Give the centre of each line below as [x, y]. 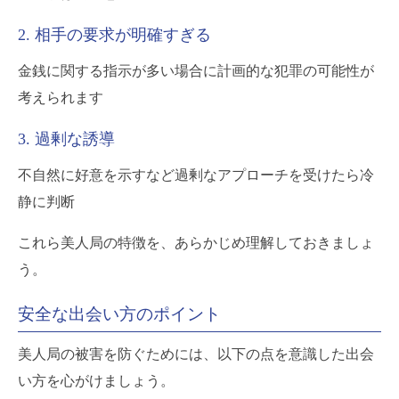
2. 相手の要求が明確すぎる [114, 34]
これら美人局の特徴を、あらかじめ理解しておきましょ [196, 242]
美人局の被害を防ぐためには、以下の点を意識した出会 [196, 354]
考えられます [61, 97]
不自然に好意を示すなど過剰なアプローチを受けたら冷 [196, 175]
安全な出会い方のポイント [119, 313]
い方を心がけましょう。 [96, 380]
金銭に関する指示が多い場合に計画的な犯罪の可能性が [196, 70]
